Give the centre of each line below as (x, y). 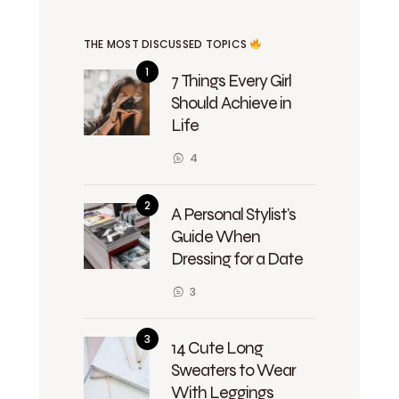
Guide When (216, 236)
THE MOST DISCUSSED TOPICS (167, 44)
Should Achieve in (231, 102)
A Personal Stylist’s (233, 214)
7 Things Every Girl (231, 80)
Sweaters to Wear (233, 370)
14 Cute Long (217, 347)
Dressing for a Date (237, 258)
